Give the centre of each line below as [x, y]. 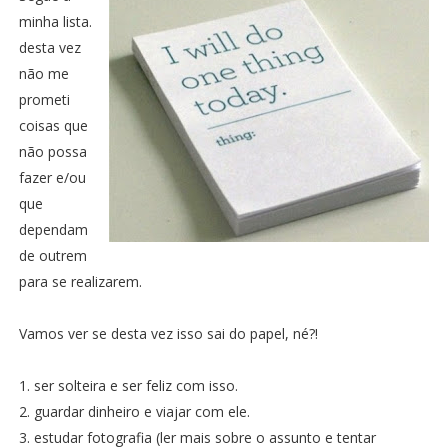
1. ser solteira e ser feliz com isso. [128, 385]
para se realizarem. [80, 281]
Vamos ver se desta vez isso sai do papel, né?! [168, 333]
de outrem [52, 255]
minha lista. [55, 21]
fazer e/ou [52, 177]
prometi [44, 99]
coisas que [53, 125]
